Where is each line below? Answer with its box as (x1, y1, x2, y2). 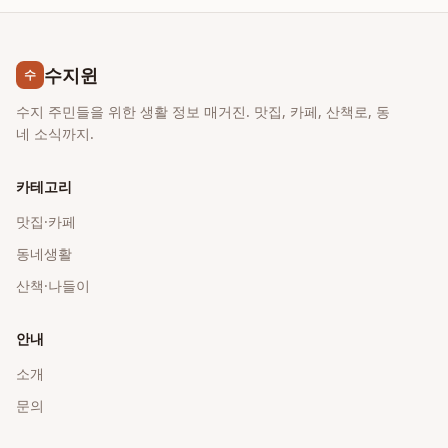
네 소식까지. (16, 124, 94, 143)
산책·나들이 (16, 276, 90, 295)
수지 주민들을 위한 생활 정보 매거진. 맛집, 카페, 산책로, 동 (16, 102, 390, 121)
